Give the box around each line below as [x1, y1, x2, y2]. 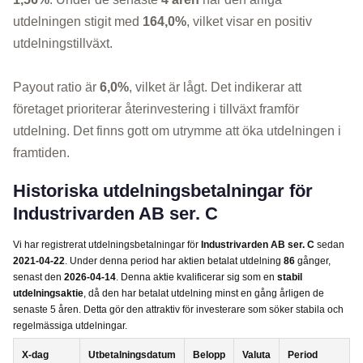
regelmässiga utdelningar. [13, 320, 127, 332]
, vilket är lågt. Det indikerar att [129, 80, 301, 95]
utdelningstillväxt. [13, 36, 113, 51]
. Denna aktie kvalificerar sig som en [116, 271, 277, 284]
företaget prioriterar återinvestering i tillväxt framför [13, 102, 299, 117]
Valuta [242, 349, 271, 361]
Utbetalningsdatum [88, 349, 176, 361]
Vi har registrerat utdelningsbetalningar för [13, 239, 201, 251]
